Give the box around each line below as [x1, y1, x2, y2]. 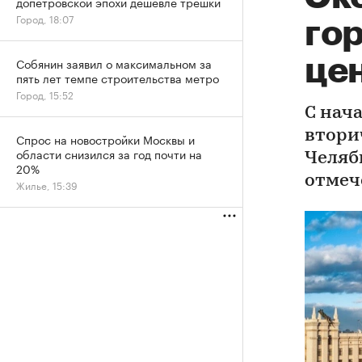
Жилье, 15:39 [16, 177, 78, 192]
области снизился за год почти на [16, 145, 202, 162]
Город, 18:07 [16, 11, 74, 26]
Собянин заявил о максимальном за [16, 54, 212, 72]
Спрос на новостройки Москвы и [16, 130, 195, 148]
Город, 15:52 [16, 86, 74, 102]
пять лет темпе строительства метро [16, 69, 219, 86]
